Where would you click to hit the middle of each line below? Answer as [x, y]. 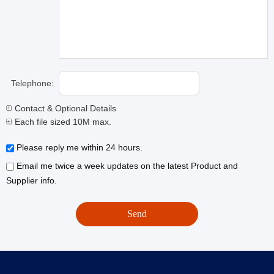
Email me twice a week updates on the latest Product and [126, 166]
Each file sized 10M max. [62, 122]
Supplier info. [31, 180]
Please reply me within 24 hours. [78, 147]
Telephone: [32, 83]
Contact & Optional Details [64, 108]
